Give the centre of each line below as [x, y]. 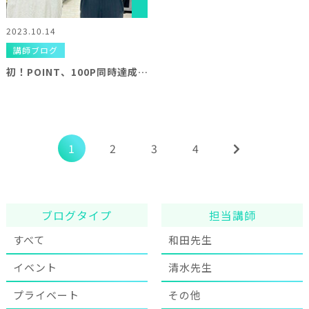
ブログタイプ [77, 215]
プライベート [46, 295]
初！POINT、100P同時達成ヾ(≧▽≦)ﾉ [142, 71]
